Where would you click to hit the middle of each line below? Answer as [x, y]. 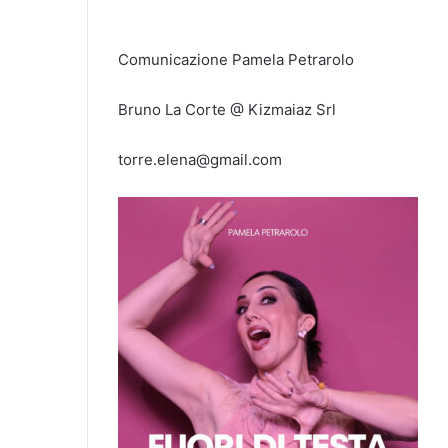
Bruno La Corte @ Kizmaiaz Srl [227, 109]
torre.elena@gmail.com [200, 159]
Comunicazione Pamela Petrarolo [236, 59]
